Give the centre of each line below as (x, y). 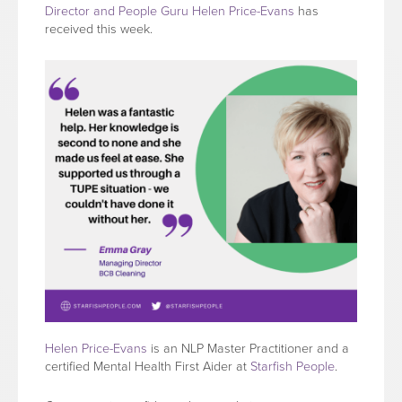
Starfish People (293, 367)
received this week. (99, 29)
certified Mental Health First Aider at (148, 367)
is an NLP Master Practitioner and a (250, 349)
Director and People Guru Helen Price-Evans (170, 11)
